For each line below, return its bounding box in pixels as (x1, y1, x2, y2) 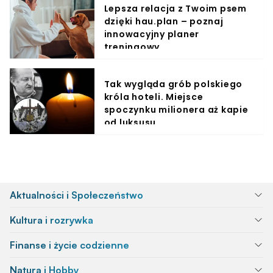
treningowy (104, 40, 160, 53)
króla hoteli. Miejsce (104, 90, 204, 103)
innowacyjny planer (104, 27, 200, 40)
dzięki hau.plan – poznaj (104, 15, 224, 27)
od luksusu (104, 116, 157, 129)
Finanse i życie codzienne (10, 238, 129, 251)
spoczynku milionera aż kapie (104, 103, 249, 116)
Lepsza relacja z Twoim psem (104, 2, 247, 15)
